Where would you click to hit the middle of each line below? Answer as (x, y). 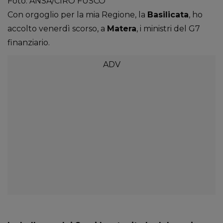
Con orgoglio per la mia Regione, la (77, 15)
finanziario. (29, 43)
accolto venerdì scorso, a (57, 29)
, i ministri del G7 (168, 29)
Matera (122, 29)
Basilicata (168, 15)
